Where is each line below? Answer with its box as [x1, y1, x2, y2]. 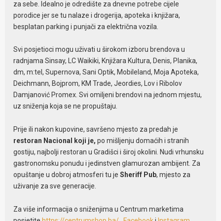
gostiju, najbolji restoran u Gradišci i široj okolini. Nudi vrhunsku [13, 148, 204, 156]
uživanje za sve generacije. [13, 182, 97, 190]
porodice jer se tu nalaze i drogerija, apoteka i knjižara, [13, 11, 181, 19]
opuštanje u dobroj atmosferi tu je [13, 171, 120, 179]
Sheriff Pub [120, 171, 157, 179]
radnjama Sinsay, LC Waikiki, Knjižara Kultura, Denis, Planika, [13, 57, 198, 65]
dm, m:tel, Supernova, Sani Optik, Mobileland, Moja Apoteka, [13, 68, 199, 76]
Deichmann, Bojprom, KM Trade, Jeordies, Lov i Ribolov [13, 79, 183, 88]
